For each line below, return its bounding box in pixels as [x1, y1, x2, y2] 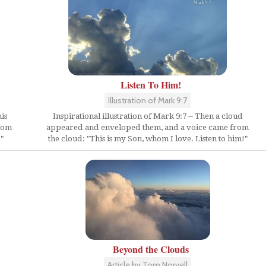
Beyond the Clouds [112, 242, 189, 256]
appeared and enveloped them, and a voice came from [46, 123, 249, 132]
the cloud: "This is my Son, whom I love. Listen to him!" [47, 134, 248, 143]
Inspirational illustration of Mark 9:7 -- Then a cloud [52, 112, 243, 121]
